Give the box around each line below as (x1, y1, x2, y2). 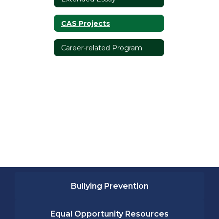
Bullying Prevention (70, 181, 149, 191)
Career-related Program (61, 43, 142, 52)
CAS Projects (61, 19, 110, 28)
